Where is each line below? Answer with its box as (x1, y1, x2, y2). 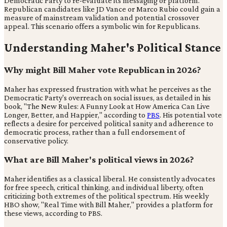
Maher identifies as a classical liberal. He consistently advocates (4, 174, 215, 183)
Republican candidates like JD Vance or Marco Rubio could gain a (4, 5, 220, 14)
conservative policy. (4, 136, 68, 145)
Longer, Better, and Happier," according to (4, 110, 147, 119)
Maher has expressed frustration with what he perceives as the (4, 84, 211, 93)
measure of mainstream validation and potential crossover (4, 13, 199, 22)
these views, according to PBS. (4, 209, 102, 218)
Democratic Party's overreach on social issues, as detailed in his (4, 93, 211, 102)
